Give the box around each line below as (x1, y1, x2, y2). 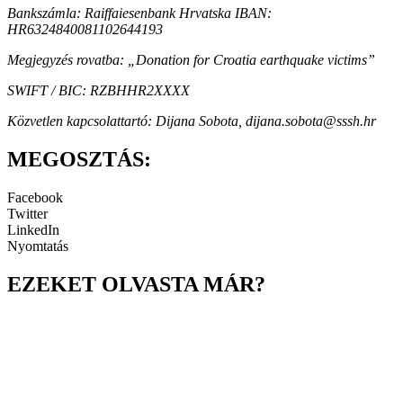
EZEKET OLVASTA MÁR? (7, 272, 265, 296)
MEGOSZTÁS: (7, 148, 151, 172)
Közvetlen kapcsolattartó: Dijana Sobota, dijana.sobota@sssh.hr (7, 113, 376, 130)
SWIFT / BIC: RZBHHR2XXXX (7, 83, 190, 99)
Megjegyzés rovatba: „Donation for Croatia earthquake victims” (7, 52, 375, 68)
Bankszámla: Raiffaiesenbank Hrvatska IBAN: (7, 5, 272, 22)
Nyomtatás (7, 238, 68, 255)
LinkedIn (7, 222, 59, 238)
